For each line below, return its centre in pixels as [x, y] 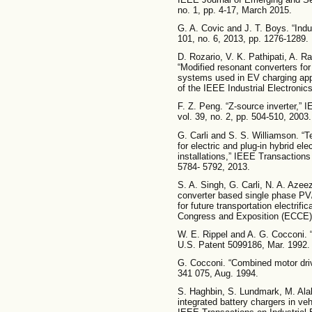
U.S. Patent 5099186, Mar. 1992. [243, 245]
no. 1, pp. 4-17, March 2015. [234, 10]
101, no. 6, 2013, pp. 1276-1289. [243, 39]
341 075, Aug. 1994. [218, 274]
